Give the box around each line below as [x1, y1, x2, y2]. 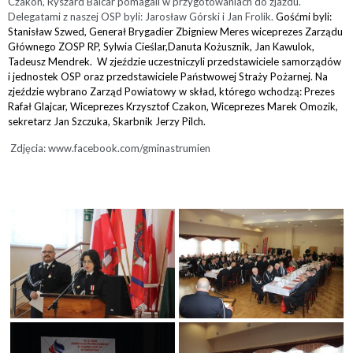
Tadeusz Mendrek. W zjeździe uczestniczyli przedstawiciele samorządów [8, 55, 341, 68]
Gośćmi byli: [276, 10, 332, 23]
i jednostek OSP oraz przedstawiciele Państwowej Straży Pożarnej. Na [8, 70, 328, 83]
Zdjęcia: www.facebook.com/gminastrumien [8, 142, 210, 154]
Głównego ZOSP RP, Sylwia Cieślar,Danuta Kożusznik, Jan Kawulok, [8, 40, 314, 53]
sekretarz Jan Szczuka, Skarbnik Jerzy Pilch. [8, 115, 206, 128]
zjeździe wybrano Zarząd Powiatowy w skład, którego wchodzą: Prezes [8, 85, 335, 98]
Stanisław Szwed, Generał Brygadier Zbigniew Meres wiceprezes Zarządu [8, 25, 343, 38]
